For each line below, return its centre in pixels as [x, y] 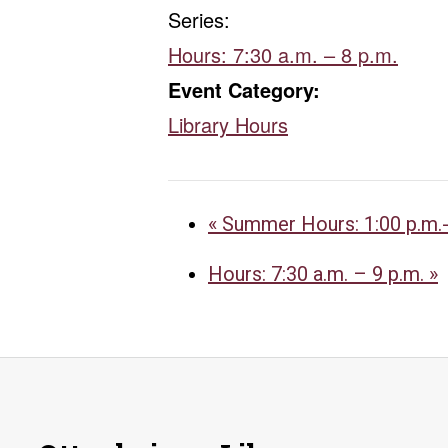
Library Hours [228, 124]
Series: [199, 19]
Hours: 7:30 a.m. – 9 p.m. [318, 274]
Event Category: [244, 89]
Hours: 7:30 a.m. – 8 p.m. [283, 54]
